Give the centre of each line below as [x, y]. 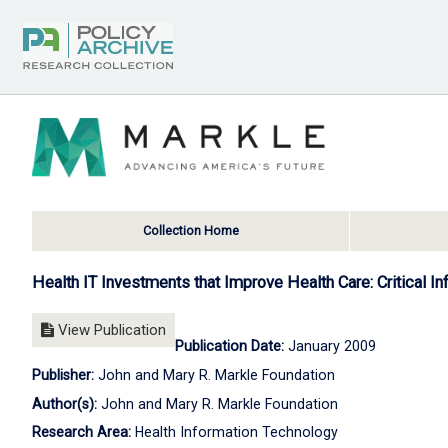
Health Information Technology [234, 432]
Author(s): [64, 403]
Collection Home [190, 230]
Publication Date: [231, 346]
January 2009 [332, 346]
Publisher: [63, 374]
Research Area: [81, 432]
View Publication [110, 330]
